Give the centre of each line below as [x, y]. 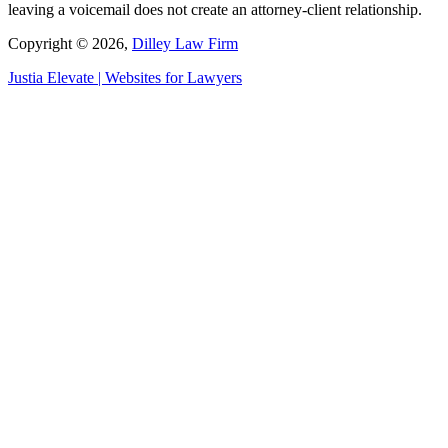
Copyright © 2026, [70, 43]
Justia [25, 77]
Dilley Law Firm [185, 43]
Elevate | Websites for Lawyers [142, 77]
